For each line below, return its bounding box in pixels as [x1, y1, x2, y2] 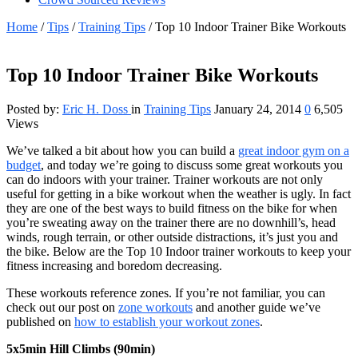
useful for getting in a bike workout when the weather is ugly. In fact [6, 186, 351, 201]
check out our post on [6, 300, 118, 314]
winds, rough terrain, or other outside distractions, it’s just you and [6, 229, 338, 244]
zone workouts [118, 300, 193, 314]
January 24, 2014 [214, 101, 301, 116]
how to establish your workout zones [74, 314, 260, 328]
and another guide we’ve [193, 300, 320, 314]
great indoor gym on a [238, 143, 349, 157]
